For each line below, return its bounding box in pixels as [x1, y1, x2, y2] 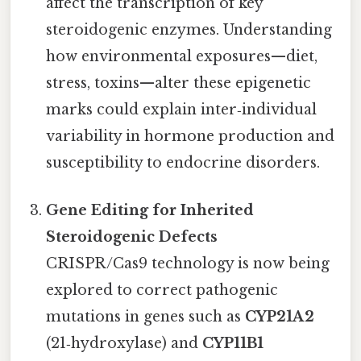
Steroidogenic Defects [46, 228, 218, 247]
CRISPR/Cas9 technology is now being [46, 255, 330, 273]
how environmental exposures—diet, [46, 47, 318, 65]
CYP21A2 [245, 308, 315, 326]
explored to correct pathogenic [46, 281, 279, 300]
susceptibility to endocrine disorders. [46, 153, 321, 172]
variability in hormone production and [46, 127, 335, 145]
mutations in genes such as [46, 308, 246, 326]
